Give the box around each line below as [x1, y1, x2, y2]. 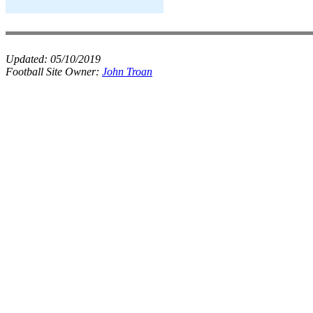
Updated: [6, 53, 50, 65]
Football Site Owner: [6, 66, 102, 78]
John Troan [102, 66, 152, 78]
